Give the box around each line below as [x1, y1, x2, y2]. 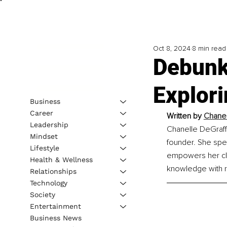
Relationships [29, 167, 77, 175]
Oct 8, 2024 [153, 44, 191, 53]
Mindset [29, 132, 58, 140]
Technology [29, 178, 67, 187]
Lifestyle [29, 143, 59, 152]
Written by [166, 111, 204, 122]
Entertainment [29, 202, 81, 210]
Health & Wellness [29, 155, 93, 164]
